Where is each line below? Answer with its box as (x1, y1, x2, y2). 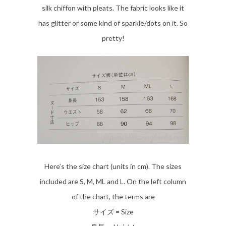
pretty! (101, 34, 125, 43)
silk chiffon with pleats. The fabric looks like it (42, 4, 184, 13)
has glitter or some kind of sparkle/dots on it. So (38, 19, 188, 28)
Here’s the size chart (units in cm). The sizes (44, 161, 182, 171)
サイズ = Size (92, 207, 134, 216)
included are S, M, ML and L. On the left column (40, 177, 186, 186)
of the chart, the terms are (71, 192, 155, 201)
